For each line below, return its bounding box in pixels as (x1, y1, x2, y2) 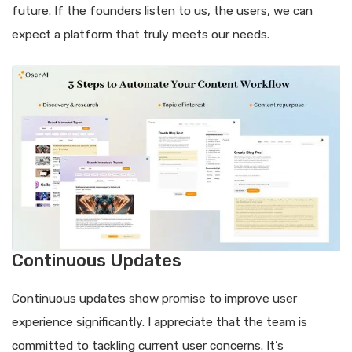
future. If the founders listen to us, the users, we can (12, 4, 313, 19)
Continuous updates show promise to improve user (12, 291, 297, 306)
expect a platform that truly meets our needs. (12, 27, 269, 42)
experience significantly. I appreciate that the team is (12, 315, 307, 330)
